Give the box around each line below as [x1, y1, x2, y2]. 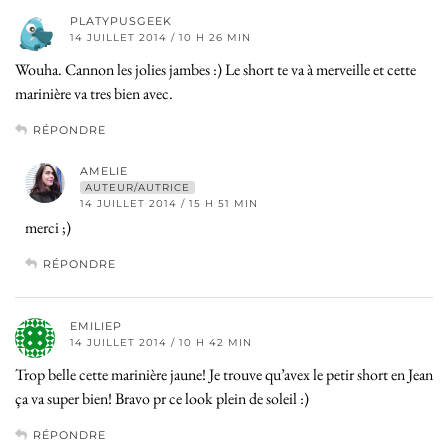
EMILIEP [70, 318, 122, 333]
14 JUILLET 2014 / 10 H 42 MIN [70, 335, 252, 349]
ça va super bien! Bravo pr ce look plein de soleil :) [15, 387, 309, 409]
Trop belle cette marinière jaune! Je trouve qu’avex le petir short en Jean [15, 363, 433, 385]
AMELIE [80, 163, 128, 178]
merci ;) [25, 216, 71, 238]
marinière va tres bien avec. [15, 82, 173, 104]
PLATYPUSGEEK [70, 13, 172, 28]
